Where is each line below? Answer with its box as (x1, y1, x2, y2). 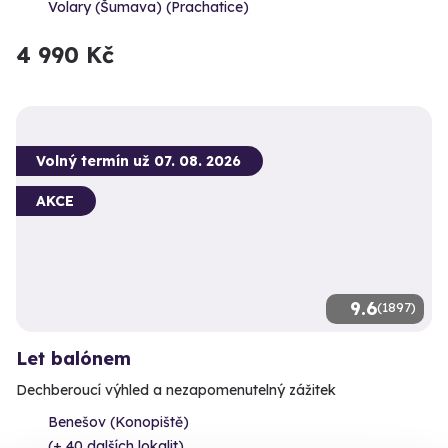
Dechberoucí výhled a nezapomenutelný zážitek (16, 381, 336, 400)
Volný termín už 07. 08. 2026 (36, 152, 241, 171)
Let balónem (16, 347, 131, 371)
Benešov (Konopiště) (48, 413, 189, 432)
